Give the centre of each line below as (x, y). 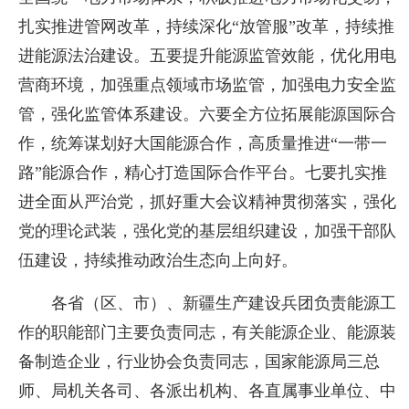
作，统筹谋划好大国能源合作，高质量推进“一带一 (203, 143)
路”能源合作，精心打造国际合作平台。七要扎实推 (203, 172)
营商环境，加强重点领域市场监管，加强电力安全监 (208, 84)
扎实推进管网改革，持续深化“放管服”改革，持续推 (207, 26)
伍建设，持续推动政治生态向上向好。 (158, 260)
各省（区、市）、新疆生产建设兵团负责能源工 (224, 303)
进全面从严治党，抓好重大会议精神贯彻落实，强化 (208, 201)
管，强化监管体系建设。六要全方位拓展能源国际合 (208, 114)
